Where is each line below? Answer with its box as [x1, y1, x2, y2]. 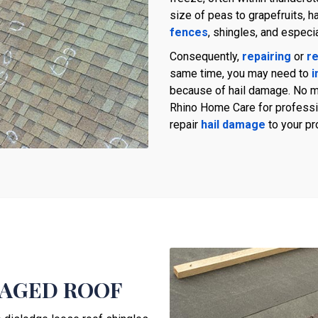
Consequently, [170, 50, 242, 64]
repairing [242, 50, 291, 64]
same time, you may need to [170, 67, 312, 81]
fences [170, 26, 208, 40]
